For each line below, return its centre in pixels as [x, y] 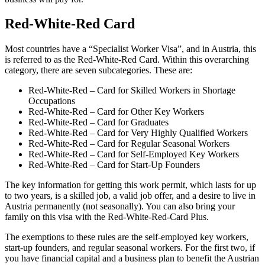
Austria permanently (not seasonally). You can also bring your [120, 206]
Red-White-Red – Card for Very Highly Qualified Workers [138, 133]
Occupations [52, 101]
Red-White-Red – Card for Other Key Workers [116, 112]
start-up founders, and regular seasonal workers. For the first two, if [130, 248]
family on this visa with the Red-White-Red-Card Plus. [107, 217]
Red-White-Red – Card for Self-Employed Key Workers [134, 154]
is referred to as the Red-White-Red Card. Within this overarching [127, 60]
